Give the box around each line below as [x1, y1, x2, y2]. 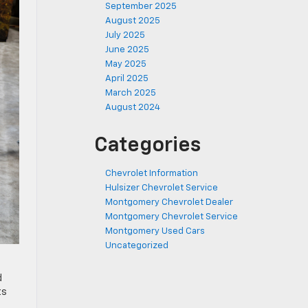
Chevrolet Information [105, 169, 198, 178]
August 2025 [105, 16, 160, 25]
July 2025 [105, 31, 145, 40]
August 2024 [105, 103, 160, 112]
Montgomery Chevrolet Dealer [105, 198, 233, 207]
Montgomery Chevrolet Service [105, 212, 238, 221]
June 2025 [105, 45, 149, 54]
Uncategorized [105, 241, 168, 250]
